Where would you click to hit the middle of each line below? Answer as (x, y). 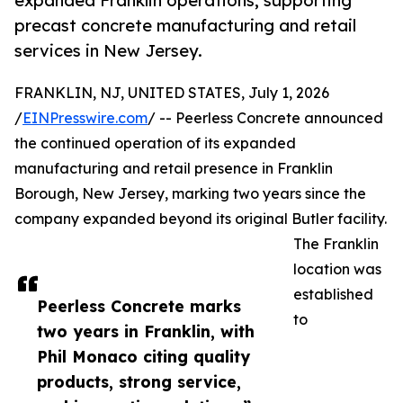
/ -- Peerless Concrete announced (265, 118)
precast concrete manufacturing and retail (185, 26)
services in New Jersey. (108, 51)
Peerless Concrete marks (139, 306)
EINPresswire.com (85, 118)
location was (337, 269)
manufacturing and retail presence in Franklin (174, 169)
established (333, 295)
